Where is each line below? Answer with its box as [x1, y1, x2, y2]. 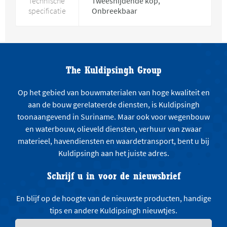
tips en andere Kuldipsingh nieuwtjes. [50, 205, 177, 215]
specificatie [28, 6, 66, 16]
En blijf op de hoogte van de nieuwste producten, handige [16, 193, 211, 203]
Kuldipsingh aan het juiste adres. [58, 148, 169, 158]
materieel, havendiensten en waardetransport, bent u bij [18, 136, 209, 146]
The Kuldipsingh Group [65, 64, 162, 75]
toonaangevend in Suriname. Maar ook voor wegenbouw [17, 111, 210, 122]
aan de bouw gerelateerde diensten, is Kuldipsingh [27, 99, 200, 109]
